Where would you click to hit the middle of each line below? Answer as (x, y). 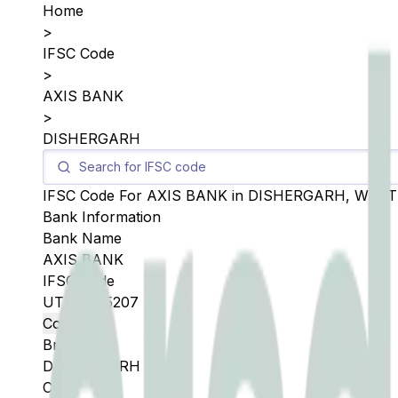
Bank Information (102, 217)
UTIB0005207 (91, 302)
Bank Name (82, 238)
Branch (68, 345)
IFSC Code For (95, 195)
